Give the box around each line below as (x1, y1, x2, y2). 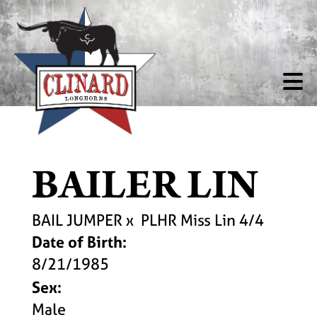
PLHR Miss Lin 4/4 (141, 209, 264, 231)
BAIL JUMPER (32, 209, 122, 231)
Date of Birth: (32, 231, 127, 253)
